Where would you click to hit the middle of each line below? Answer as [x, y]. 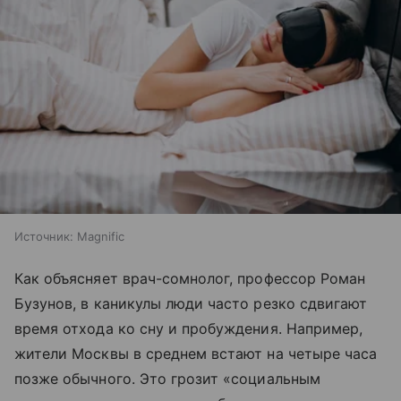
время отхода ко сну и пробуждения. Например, [189, 328]
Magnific [101, 236]
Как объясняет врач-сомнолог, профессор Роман [190, 278]
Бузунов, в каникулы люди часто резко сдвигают [191, 303]
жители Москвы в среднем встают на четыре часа [196, 353]
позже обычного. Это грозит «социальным [167, 378]
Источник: [44, 236]
